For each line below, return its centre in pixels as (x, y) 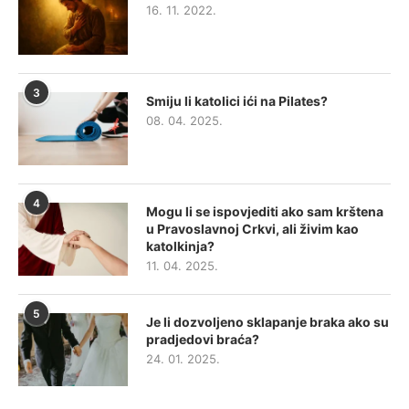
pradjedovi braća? (203, 339)
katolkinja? (180, 246)
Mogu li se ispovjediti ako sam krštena (265, 211)
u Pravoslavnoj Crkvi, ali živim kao (252, 229)
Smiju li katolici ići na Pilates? (237, 101)
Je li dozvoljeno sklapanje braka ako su (267, 322)
